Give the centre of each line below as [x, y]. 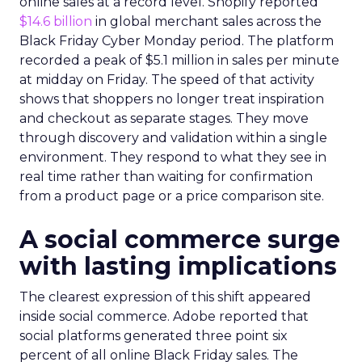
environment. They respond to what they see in [173, 157]
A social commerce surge [180, 240]
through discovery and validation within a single [173, 138]
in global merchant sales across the [207, 21]
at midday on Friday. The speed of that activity [167, 80]
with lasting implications [178, 266]
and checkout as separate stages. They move [164, 118]
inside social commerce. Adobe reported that [164, 316]
